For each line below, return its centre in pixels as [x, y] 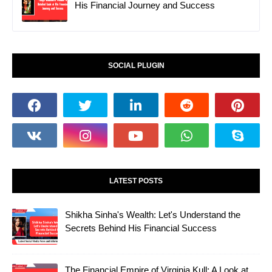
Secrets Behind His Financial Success [141, 228]
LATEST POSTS [136, 181]
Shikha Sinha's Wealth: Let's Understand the [153, 215]
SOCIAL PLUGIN [136, 66]
